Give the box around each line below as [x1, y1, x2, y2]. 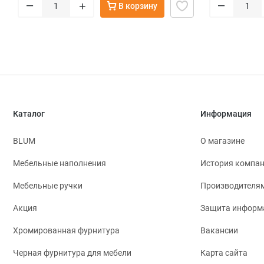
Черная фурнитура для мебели [13, 248, 131, 258]
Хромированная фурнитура [13, 226, 120, 236]
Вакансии [200, 226, 238, 236]
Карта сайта [200, 248, 247, 258]
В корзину [118, 1, 157, 11]
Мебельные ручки [13, 181, 82, 191]
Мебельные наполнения [13, 159, 106, 169]
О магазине [200, 136, 245, 146]
